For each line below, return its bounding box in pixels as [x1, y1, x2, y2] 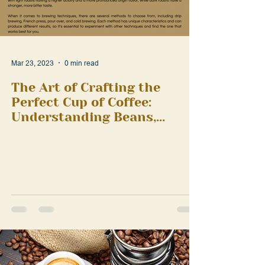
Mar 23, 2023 [11, 83, 54, 93]
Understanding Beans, [11, 135, 156, 150]
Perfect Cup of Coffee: [11, 120, 151, 135]
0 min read [64, 83, 99, 93]
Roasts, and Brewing [11, 150, 144, 165]
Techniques [11, 164, 86, 180]
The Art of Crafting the [11, 105, 160, 121]
